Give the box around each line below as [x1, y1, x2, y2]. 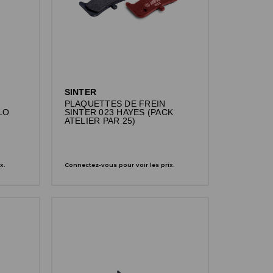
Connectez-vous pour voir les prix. [64, 161, 175, 168]
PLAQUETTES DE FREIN [64, 99, 166, 108]
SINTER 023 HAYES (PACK [64, 107, 174, 117]
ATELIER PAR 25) [64, 116, 136, 126]
